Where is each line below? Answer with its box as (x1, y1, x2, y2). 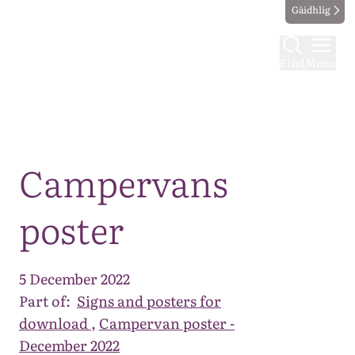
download (19, 312, 91, 334)
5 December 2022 (19, 268, 130, 289)
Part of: (19, 290, 71, 311)
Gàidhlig (292, 2, 330, 17)
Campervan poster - (99, 312, 235, 334)
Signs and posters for (77, 290, 221, 311)
